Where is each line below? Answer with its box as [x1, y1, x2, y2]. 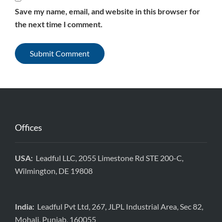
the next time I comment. [15, 19, 103, 29]
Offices [15, 121, 42, 133]
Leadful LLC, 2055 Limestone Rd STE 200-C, [36, 153, 183, 163]
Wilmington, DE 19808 [15, 166, 93, 175]
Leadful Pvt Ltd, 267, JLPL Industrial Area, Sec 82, [37, 201, 203, 211]
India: [15, 201, 37, 211]
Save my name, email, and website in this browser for [15, 6, 200, 16]
